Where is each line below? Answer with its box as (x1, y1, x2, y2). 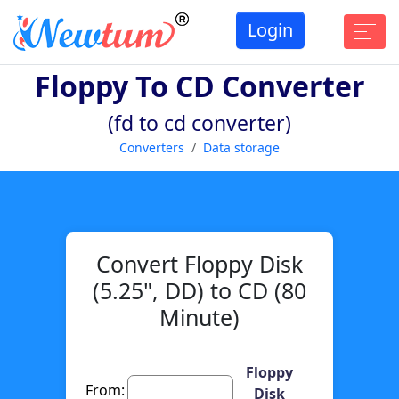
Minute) (159, 301, 240, 332)
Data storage (203, 138, 280, 156)
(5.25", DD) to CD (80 (93, 274, 306, 305)
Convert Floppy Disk (96, 248, 303, 279)
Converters (119, 138, 184, 156)
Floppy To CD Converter (34, 66, 365, 105)
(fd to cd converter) (108, 108, 291, 137)
